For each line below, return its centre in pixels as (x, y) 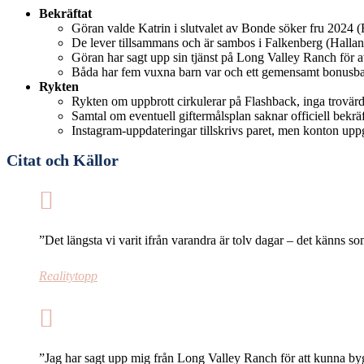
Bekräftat (65, 13)
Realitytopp (68, 276)
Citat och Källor (63, 161)
